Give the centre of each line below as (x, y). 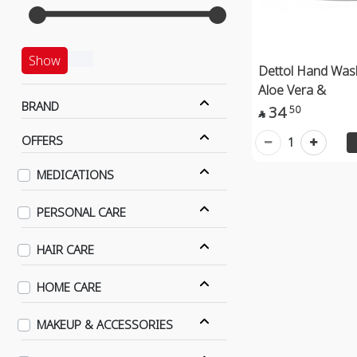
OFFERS (42, 140)
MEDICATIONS (76, 175)
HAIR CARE (66, 249)
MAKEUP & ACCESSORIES (105, 324)
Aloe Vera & (292, 90)
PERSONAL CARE (82, 212)
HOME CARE (69, 287)
